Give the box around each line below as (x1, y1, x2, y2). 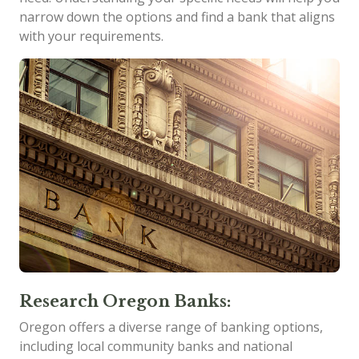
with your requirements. (19, 27, 163, 45)
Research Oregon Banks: (19, 291, 231, 311)
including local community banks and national (19, 337, 292, 355)
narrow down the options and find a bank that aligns (19, 8, 335, 26)
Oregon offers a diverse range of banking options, (19, 317, 323, 336)
